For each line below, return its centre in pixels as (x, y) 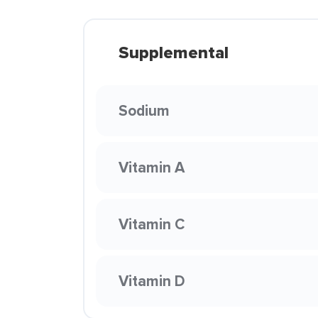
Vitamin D (152, 281)
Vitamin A (152, 167)
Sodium (144, 110)
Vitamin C (152, 224)
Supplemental (174, 53)
